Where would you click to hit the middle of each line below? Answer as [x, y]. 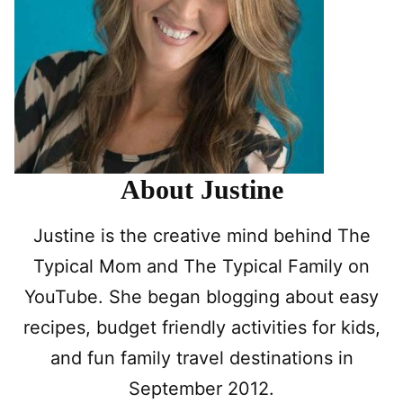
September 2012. [201, 389]
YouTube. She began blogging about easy [201, 297]
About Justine [201, 189]
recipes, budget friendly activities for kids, [201, 327]
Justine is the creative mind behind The [201, 236]
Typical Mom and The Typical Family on [201, 266]
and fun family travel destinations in [201, 358]
